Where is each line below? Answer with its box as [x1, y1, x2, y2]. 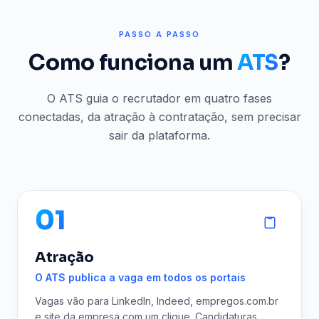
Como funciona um [28, 49, 238, 76]
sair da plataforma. [109, 128, 210, 142]
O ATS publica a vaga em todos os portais [35, 271, 246, 283]
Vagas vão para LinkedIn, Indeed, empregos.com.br [35, 295, 278, 307]
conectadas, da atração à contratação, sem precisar [18, 110, 301, 124]
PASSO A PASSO [119, 29, 200, 39]
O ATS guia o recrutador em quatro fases [47, 91, 272, 105]
